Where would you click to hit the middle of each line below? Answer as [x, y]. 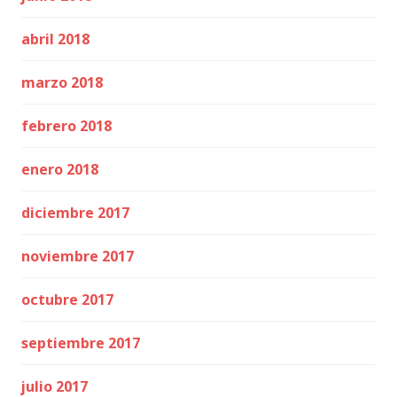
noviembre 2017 [78, 256]
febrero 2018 [66, 126]
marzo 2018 [62, 82]
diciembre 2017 [75, 213]
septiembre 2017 [81, 343]
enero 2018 [60, 169]
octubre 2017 [67, 300]
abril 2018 [55, 39]
